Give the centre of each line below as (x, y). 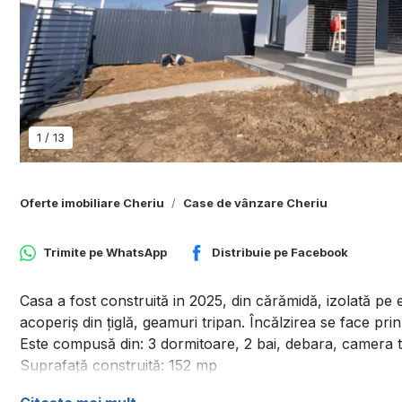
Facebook (319, 253)
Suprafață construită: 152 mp (118, 366)
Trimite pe (74, 253)
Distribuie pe (251, 253)
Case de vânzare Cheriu (255, 203)
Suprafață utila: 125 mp (98, 387)
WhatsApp (136, 253)
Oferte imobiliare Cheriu (92, 203)
